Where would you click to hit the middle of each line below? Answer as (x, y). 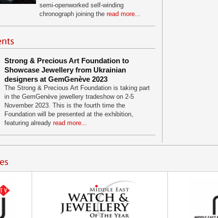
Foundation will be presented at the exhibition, (69, 114)
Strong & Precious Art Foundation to (67, 61)
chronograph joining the (73, 14)
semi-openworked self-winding (82, 5)
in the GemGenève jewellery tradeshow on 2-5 (69, 97)
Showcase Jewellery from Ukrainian (65, 70)
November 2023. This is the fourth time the (65, 105)
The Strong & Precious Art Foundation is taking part (77, 88)
